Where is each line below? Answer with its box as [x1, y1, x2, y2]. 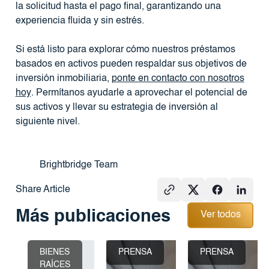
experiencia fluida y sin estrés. [15, 16, 144, 26]
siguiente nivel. [15, 116, 80, 127]
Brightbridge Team [39, 160, 118, 170]
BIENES [39, 247, 70, 256]
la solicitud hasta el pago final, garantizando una [15, 1, 221, 11]
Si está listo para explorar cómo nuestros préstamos [15, 44, 235, 55]
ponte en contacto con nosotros [111, 73, 244, 83]
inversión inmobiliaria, [15, 73, 112, 83]
